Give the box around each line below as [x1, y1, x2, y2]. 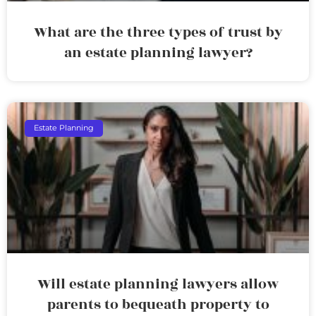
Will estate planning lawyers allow [37, 273, 279, 295]
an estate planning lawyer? [63, 42, 253, 63]
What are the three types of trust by [33, 21, 283, 43]
